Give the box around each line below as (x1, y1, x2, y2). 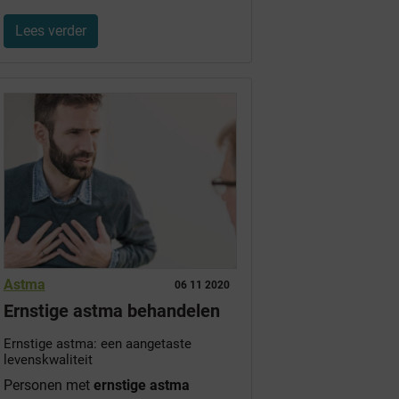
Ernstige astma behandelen (3, 299, 220, 322)
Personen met (3, 376, 94, 394)
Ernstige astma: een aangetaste (3, 335, 191, 352)
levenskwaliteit (3, 351, 93, 368)
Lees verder (14, 22, 86, 40)
